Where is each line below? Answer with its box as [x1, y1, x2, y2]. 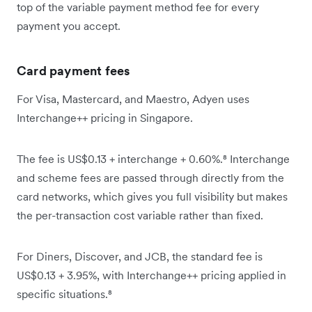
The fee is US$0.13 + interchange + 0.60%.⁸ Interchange [17, 152, 290, 166]
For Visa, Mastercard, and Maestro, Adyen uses [17, 92, 249, 107]
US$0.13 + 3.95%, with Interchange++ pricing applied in [17, 268, 286, 283]
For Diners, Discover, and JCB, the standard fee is [17, 249, 263, 264]
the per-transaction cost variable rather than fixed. [17, 208, 263, 223]
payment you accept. [17, 19, 120, 33]
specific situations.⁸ [17, 287, 112, 302]
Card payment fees [17, 63, 130, 79]
